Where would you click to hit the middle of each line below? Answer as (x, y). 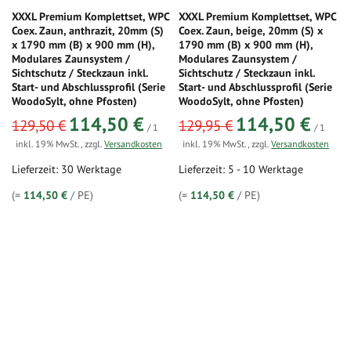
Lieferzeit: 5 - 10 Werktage (241, 170)
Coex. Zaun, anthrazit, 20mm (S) (88, 31)
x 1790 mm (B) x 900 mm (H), (83, 45)
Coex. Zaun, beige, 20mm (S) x (251, 31)
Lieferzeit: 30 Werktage (67, 170)
